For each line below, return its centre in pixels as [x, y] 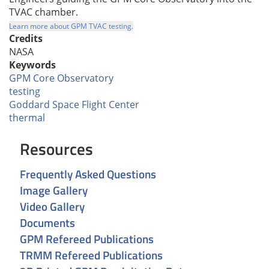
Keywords [32, 65]
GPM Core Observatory [61, 78]
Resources [56, 149]
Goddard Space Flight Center [74, 104]
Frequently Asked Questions [88, 174]
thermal [27, 117]
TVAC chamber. [44, 12]
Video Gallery [52, 207]
